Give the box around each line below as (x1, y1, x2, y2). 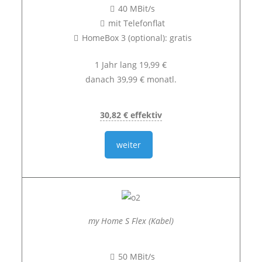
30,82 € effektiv (99, 109, 162, 120)
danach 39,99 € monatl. (85, 74, 177, 85)
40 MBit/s (118, 3, 156, 14)
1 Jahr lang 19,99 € (95, 59, 167, 70)
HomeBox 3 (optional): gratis (81, 32, 192, 43)
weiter (116, 139, 142, 150)
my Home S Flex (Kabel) (88, 215, 174, 226)
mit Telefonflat (108, 18, 166, 29)
